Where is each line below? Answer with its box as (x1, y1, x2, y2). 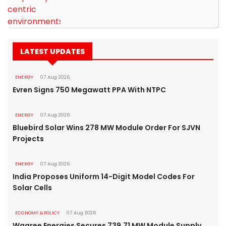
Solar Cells (13, 183, 52, 193)
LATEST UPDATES (20, 46, 85, 56)
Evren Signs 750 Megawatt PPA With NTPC (13, 85, 166, 95)
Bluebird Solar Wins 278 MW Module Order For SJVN (13, 123, 200, 133)
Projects (13, 134, 44, 144)
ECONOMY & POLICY (15, 210, 60, 216)
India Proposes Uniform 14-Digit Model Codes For (13, 172, 195, 182)
